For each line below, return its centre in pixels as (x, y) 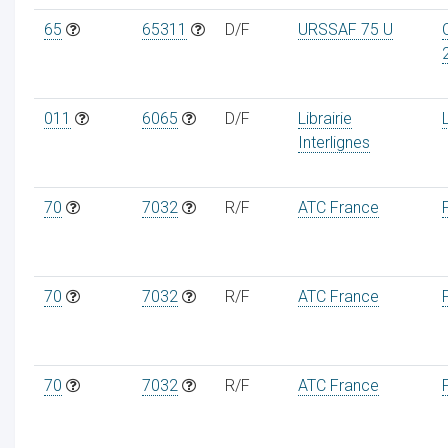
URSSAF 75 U (345, 29)
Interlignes (333, 142)
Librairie (324, 118)
